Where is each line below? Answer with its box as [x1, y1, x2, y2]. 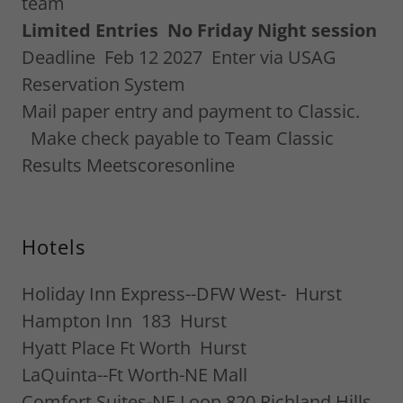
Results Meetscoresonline [22, 153, 235, 177]
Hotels [22, 233, 85, 260]
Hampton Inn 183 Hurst [22, 309, 227, 333]
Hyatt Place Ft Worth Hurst [22, 336, 246, 360]
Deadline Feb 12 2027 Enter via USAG [22, 45, 336, 69]
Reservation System [22, 72, 185, 96]
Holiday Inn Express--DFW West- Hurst [22, 282, 342, 306]
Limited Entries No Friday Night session [22, 18, 377, 42]
